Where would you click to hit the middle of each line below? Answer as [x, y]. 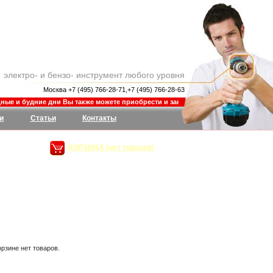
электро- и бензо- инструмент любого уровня [94, 75]
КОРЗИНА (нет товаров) [111, 147]
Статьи [43, 118]
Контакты [99, 118]
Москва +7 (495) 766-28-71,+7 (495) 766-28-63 [114, 90]
